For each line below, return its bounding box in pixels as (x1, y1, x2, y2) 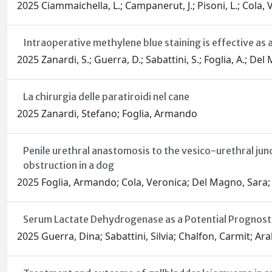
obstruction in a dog (22, 159, 114, 172)
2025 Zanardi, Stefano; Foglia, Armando (17, 107, 197, 121)
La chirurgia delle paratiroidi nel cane (22, 90, 189, 103)
